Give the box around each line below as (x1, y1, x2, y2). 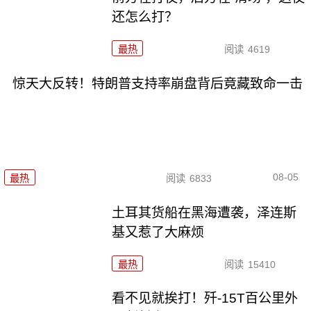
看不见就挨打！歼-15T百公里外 (112, 291, 299, 306)
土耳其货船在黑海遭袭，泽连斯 (112, 205, 297, 220)
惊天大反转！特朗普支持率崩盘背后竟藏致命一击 (12, 76, 303, 92)
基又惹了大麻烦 (112, 224, 205, 239)
